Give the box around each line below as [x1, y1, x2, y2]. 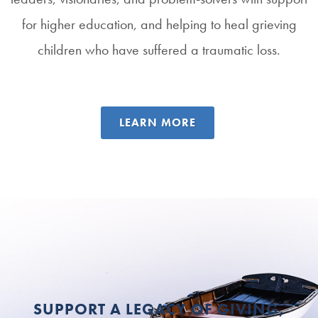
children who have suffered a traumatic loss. [38, 40, 280, 60]
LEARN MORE [119, 115, 196, 131]
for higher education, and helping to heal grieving [21, 15, 297, 34]
